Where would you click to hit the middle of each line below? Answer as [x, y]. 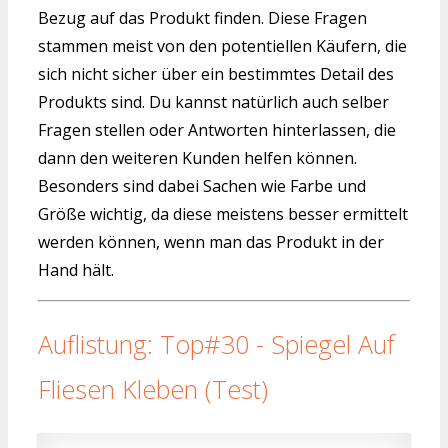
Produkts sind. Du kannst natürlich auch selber [213, 101]
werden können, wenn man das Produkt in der [211, 241]
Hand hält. [76, 269]
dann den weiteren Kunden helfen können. [197, 157]
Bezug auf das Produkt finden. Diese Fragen [202, 17]
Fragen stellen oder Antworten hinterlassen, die [217, 129]
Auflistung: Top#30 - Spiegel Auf [216, 344]
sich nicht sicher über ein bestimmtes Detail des [216, 73]
